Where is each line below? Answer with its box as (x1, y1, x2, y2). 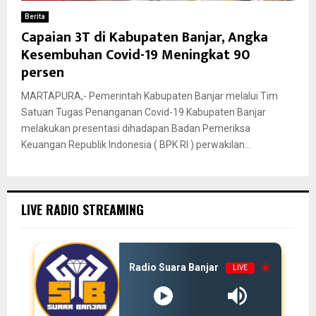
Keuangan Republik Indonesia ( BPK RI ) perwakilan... (21, 138, 251, 150)
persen (21, 60, 64, 85)
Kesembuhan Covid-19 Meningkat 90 (21, 42, 250, 67)
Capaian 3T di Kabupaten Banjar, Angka (21, 25, 268, 49)
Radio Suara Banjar (129, 261, 219, 273)
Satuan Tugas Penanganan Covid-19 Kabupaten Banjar (21, 106, 266, 118)
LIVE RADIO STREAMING (21, 200, 144, 219)
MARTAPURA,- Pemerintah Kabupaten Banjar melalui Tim (21, 90, 278, 102)
